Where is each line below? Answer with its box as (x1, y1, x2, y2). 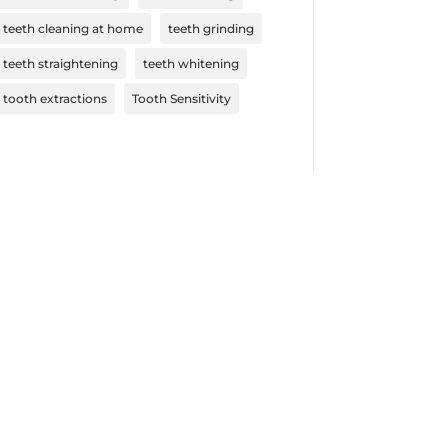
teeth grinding (167, 20, 254, 36)
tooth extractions (2, 90, 107, 106)
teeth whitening (142, 55, 239, 71)
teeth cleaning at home (2, 20, 143, 36)
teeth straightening (2, 55, 118, 71)
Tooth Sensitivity (131, 90, 231, 106)
